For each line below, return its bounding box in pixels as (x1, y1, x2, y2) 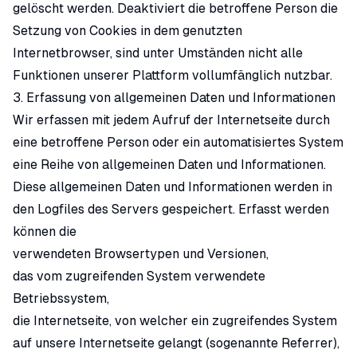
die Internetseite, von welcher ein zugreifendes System (13, 313, 337, 328)
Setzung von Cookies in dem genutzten (13, 23, 242, 38)
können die (13, 224, 76, 239)
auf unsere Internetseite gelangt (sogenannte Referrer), (13, 335, 339, 351)
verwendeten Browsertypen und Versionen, (13, 246, 269, 261)
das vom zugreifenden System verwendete (13, 269, 265, 284)
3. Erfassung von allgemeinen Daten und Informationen (13, 90, 335, 105)
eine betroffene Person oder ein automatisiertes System (13, 135, 343, 150)
